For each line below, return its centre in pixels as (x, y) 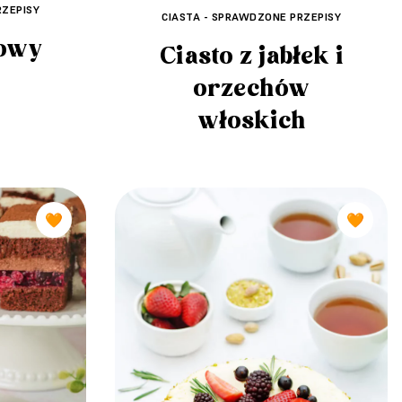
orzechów (251, 88)
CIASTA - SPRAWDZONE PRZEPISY (251, 16)
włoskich (251, 121)
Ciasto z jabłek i (251, 56)
